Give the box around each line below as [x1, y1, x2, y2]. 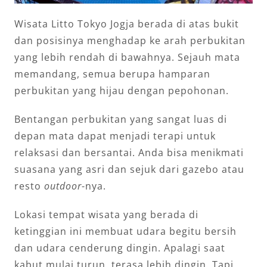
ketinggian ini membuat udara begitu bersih [14, 224, 237, 238]
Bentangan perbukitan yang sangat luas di [14, 112, 227, 126]
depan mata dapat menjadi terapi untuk [14, 129, 216, 142]
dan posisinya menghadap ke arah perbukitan [14, 33, 246, 47]
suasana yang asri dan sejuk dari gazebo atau [14, 162, 244, 176]
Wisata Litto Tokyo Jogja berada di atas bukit [14, 17, 239, 30]
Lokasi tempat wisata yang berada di [14, 207, 198, 221]
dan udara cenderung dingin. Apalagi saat [14, 241, 225, 254]
